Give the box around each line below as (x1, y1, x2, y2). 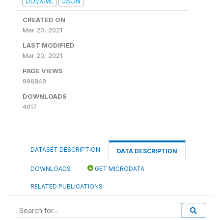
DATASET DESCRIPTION (30, 146, 100, 153)
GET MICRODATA (93, 165, 144, 172)
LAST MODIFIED (23, 41, 75, 49)
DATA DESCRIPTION (117, 147, 177, 155)
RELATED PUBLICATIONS (30, 183, 103, 190)
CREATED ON (23, 16, 65, 24)
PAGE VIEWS (23, 67, 63, 75)
